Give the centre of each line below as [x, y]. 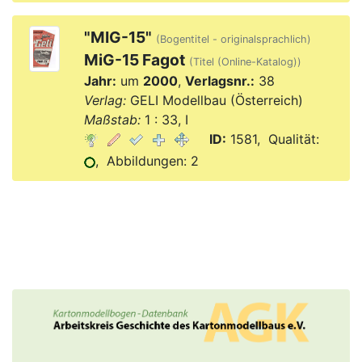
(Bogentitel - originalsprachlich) [233, 39]
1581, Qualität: [272, 139]
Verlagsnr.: [219, 81]
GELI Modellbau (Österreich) [214, 100]
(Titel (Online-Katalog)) [245, 62]
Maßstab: [112, 120]
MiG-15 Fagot [134, 60]
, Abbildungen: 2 [147, 161]
